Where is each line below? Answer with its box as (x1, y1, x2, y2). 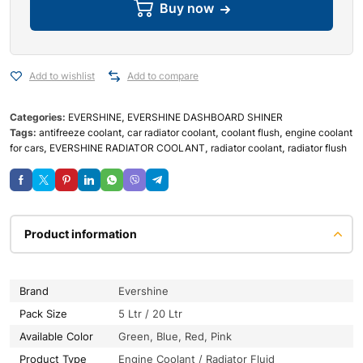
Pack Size (19, 307, 67, 320)
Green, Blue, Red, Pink (118, 330, 232, 343)
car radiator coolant (127, 126, 216, 139)
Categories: (10, 111, 68, 123)
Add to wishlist (29, 70, 95, 82)
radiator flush (288, 142, 347, 154)
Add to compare (127, 70, 199, 82)
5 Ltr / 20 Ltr (118, 307, 182, 320)
